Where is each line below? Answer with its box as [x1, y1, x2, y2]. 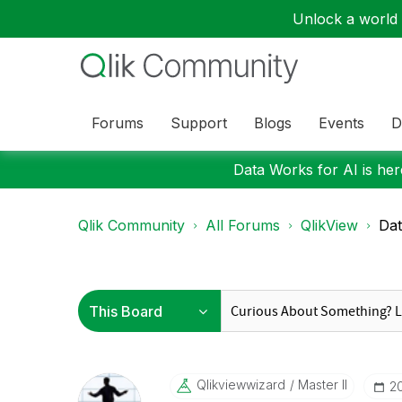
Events [319, 113, 364, 132]
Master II [293, 377, 347, 392]
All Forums [205, 216, 280, 234]
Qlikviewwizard [196, 377, 285, 392]
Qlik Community [78, 216, 185, 234]
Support [170, 113, 227, 132]
